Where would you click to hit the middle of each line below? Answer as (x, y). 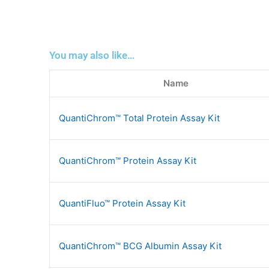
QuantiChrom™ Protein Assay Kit (128, 160)
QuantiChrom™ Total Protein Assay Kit (139, 118)
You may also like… (92, 55)
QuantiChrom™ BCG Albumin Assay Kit (140, 246)
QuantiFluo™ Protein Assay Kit (122, 203)
